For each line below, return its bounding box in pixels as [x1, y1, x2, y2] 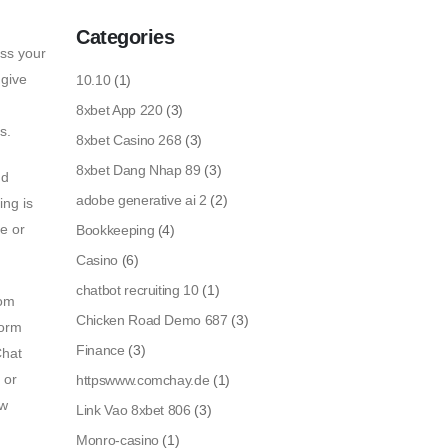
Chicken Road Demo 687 [76, 311, 228, 328]
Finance [76, 341, 125, 358]
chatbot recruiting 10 [76, 281, 199, 298]
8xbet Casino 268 [76, 131, 182, 148]
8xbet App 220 [76, 101, 163, 118]
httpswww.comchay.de [76, 371, 210, 388]
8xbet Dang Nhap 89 [76, 161, 201, 178]
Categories [76, 25, 174, 48]
